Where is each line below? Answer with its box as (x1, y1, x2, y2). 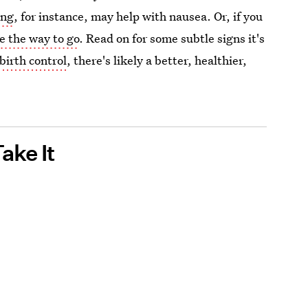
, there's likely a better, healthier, (67, 52, 247, 68)
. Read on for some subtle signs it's (79, 30, 265, 46)
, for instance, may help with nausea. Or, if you (14, 8, 263, 24)
